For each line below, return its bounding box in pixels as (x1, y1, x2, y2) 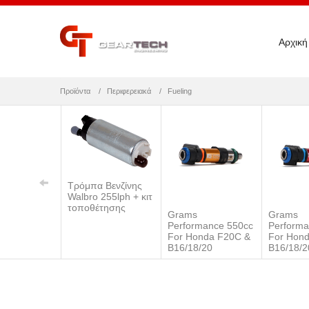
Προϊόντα (60, 87, 90, 95)
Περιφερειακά (107, 87, 151, 95)
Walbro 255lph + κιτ (68, 191, 152, 203)
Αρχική (279, 37, 308, 48)
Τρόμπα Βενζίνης (68, 180, 142, 192)
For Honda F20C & (168, 231, 250, 242)
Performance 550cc (168, 220, 253, 231)
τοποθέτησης (68, 202, 126, 214)
